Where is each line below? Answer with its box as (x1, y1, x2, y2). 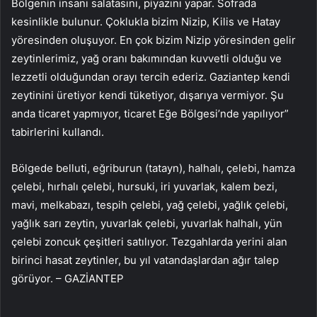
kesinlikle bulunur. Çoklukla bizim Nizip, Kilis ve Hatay (11, 15, 280, 29)
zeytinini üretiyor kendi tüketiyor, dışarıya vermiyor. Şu (11, 88, 284, 103)
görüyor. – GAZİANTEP (11, 272, 124, 286)
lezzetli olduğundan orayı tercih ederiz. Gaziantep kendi (11, 70, 290, 84)
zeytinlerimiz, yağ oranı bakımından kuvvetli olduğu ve (11, 52, 282, 66)
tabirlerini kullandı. (11, 125, 104, 139)
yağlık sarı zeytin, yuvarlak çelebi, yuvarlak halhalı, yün (11, 217, 282, 231)
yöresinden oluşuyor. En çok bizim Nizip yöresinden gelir (11, 33, 296, 47)
